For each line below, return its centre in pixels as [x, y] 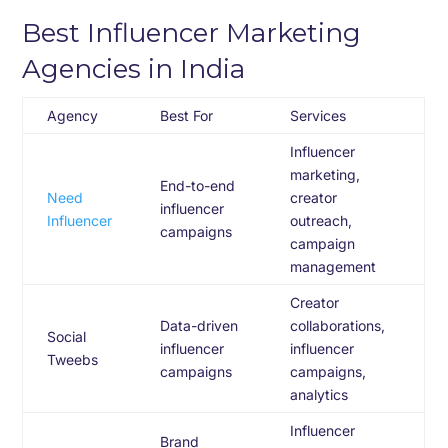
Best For [187, 115]
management [333, 266]
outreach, [321, 220]
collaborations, [338, 325]
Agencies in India [134, 69]
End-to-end [198, 185]
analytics [319, 394]
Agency [73, 115]
